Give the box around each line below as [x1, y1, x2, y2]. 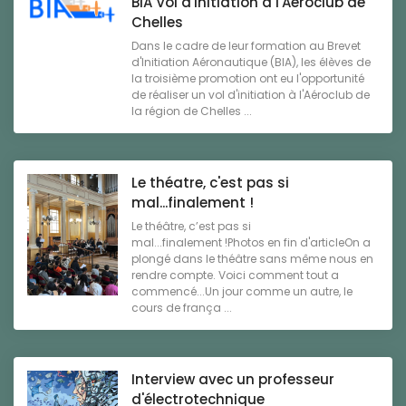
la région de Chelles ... [131, 103, 252, 120]
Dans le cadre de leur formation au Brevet [131, 38, 361, 54]
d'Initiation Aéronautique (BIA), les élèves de [131, 54, 371, 71]
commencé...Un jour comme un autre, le [131, 284, 353, 300]
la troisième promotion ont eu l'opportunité [131, 71, 364, 87]
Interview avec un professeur [131, 370, 334, 390]
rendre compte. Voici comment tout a [131, 267, 339, 284]
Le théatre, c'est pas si [131, 173, 289, 193]
